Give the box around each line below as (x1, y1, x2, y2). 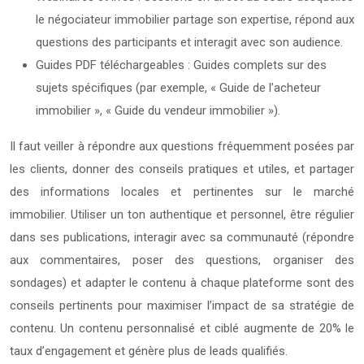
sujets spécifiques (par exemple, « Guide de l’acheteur (36, 80, 321, 95)
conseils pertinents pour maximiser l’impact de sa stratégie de (10, 297, 354, 313)
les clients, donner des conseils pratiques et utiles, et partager (10, 161, 354, 176)
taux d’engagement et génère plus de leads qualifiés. (10, 343, 288, 358)
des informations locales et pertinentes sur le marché (10, 184, 354, 199)
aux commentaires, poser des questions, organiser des (10, 252, 354, 267)
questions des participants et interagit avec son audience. (36, 34, 343, 50)
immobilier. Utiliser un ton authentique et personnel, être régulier (10, 206, 354, 222)
